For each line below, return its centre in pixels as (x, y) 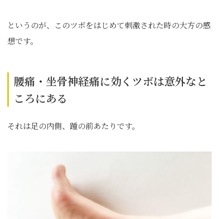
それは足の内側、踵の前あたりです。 (74, 126)
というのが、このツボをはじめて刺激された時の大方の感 (109, 25)
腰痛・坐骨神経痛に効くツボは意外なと (110, 81)
